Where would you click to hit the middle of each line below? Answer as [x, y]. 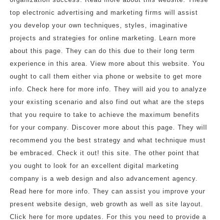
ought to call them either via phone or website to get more [106, 76]
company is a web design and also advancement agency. [104, 179]
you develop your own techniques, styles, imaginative [99, 25]
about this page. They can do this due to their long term [102, 51]
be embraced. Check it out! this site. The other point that [105, 153]
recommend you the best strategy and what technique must [108, 140]
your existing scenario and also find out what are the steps [107, 102]
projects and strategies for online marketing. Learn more [103, 38]
